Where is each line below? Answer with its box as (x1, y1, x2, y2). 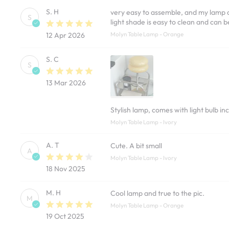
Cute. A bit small (110, 141, 163, 150)
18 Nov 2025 (46, 164, 86, 174)
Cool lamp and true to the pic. (110, 189, 205, 198)
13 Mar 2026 (46, 78, 86, 88)
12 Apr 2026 (46, 31, 85, 40)
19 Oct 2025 (46, 212, 85, 221)
